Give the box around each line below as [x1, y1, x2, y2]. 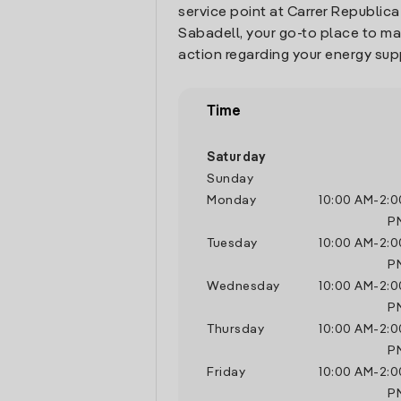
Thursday [207, 323, 264, 336]
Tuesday [207, 237, 258, 250]
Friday [207, 366, 245, 379]
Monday [207, 194, 256, 207]
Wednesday [207, 280, 280, 293]
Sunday [207, 173, 253, 185]
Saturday [207, 151, 265, 164]
